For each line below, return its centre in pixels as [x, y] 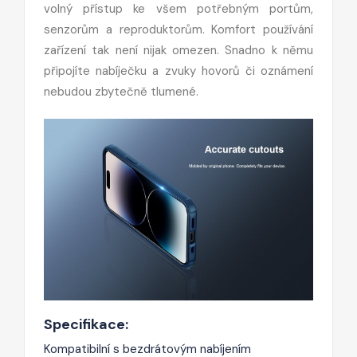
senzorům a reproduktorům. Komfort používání [178, 29]
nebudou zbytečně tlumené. [121, 91]
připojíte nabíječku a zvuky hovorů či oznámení [178, 71]
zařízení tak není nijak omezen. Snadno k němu [178, 50]
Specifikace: [86, 324]
